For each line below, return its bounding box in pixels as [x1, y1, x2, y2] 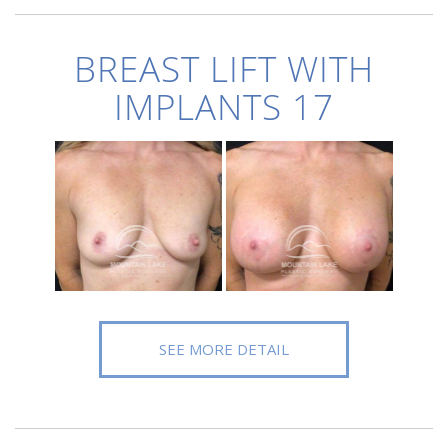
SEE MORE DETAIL [159, 339, 289, 359]
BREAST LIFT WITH [74, 45, 374, 92]
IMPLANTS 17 [114, 83, 334, 130]
